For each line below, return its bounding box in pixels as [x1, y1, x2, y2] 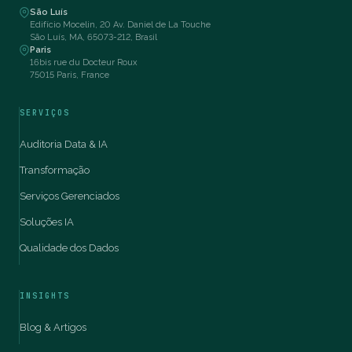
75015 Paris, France [30, 70, 109, 80]
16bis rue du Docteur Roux [30, 57, 137, 68]
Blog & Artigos [20, 321, 86, 333]
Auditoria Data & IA [20, 138, 108, 150]
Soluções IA [20, 216, 74, 228]
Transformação [20, 164, 90, 176]
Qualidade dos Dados [20, 242, 119, 254]
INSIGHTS [20, 291, 70, 301]
